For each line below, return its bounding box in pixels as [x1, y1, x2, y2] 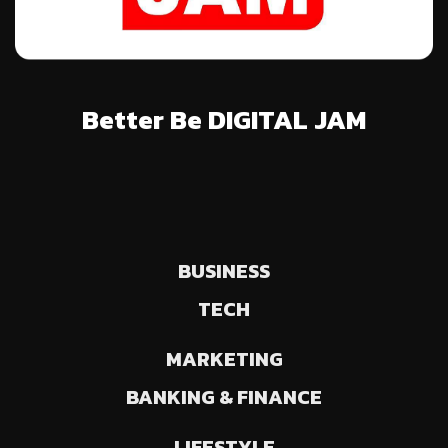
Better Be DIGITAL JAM [82, 98, 366, 140]
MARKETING [165, 343, 283, 374]
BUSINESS [178, 255, 270, 286]
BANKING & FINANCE [126, 381, 322, 412]
